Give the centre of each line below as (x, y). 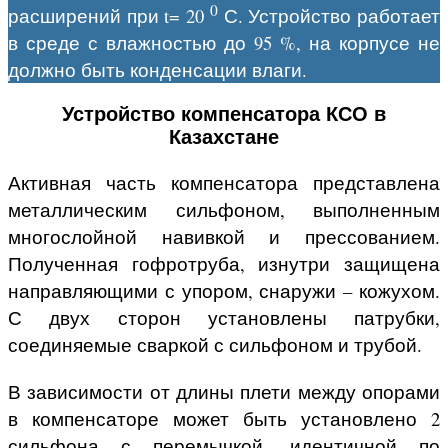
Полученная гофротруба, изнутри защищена (224, 263)
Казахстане (224, 136)
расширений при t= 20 (109, 15)
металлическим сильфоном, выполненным (224, 209)
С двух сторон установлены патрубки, (224, 317)
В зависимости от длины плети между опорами (224, 391)
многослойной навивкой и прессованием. (224, 236)
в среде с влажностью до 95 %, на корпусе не (224, 42)
